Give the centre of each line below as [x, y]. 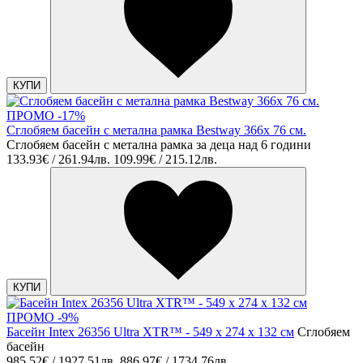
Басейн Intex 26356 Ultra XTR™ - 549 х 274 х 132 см [150, 331]
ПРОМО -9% [43, 317]
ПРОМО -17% [46, 115]
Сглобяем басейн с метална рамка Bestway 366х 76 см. [156, 130]
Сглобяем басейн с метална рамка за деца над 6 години [159, 144]
